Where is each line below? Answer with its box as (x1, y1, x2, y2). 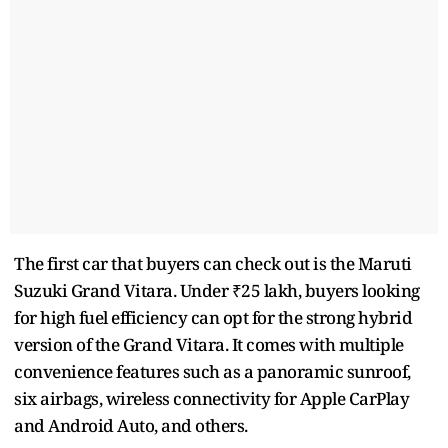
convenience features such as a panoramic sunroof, (14, 359, 411, 383)
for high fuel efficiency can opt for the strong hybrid (14, 305, 412, 329)
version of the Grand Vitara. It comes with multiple (14, 332, 404, 356)
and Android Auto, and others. (14, 413, 248, 437)
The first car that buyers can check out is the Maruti (14, 251, 412, 275)
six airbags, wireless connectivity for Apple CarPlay (14, 386, 409, 410)
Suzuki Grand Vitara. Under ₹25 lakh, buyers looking (14, 278, 420, 302)
